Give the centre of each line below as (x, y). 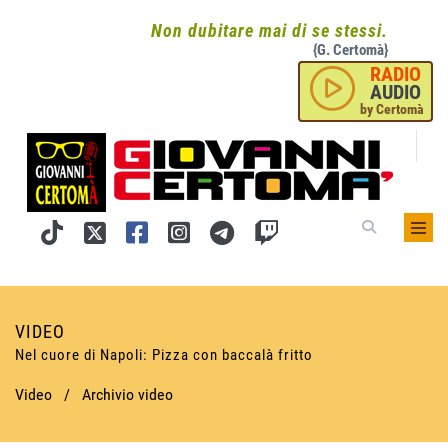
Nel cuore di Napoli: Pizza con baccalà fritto (164, 355)
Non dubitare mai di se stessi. (269, 30)
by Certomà (392, 109)
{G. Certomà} (350, 50)
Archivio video (127, 394)
